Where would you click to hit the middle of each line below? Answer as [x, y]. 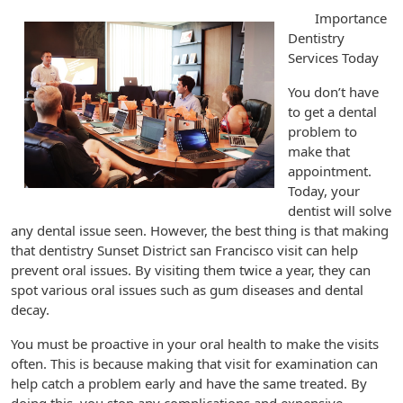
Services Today [333, 58]
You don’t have [333, 92]
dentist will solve [340, 210]
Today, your [324, 191]
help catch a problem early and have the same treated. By [189, 383]
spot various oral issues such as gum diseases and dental [187, 290]
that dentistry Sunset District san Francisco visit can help [184, 250]
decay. [30, 309]
